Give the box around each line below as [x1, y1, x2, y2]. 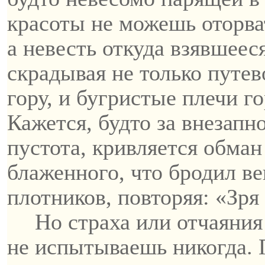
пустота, [7, 135, 92, 160]
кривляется [92, 135, 198, 160]
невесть [23, 35, 96, 60]
